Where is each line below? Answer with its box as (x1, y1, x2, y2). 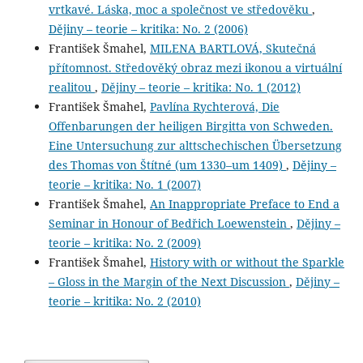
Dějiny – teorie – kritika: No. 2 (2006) (48, 20, 248, 36)
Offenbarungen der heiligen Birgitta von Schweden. (48, 117, 333, 134)
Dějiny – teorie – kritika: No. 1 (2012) (100, 79, 301, 95)
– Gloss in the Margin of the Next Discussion (48, 273, 289, 289)
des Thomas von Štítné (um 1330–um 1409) (48, 156, 286, 173)
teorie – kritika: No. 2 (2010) (48, 293, 201, 309)
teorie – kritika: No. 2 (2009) (48, 234, 201, 250)
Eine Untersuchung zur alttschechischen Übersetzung (48, 137, 342, 153)
